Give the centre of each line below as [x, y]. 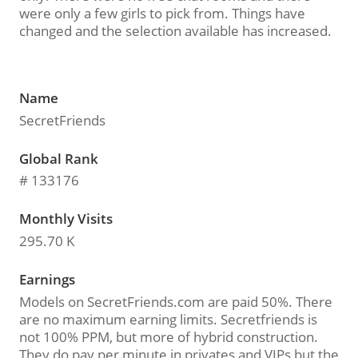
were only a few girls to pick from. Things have [162, 14]
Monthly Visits [66, 219]
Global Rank [58, 158]
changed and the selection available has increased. [175, 31]
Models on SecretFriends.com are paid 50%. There [175, 301]
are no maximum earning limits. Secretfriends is [168, 319]
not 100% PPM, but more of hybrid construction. [168, 336]
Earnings [47, 279]
